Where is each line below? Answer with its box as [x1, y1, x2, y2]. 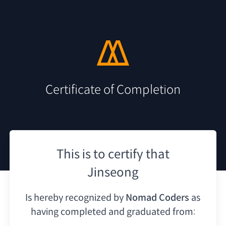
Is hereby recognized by [25, 192, 124, 203]
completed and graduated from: [60, 206, 195, 217]
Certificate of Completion [45, 82, 181, 97]
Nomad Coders [126, 192, 190, 203]
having [30, 206, 59, 217]
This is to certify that [56, 146, 169, 162]
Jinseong [87, 164, 139, 180]
